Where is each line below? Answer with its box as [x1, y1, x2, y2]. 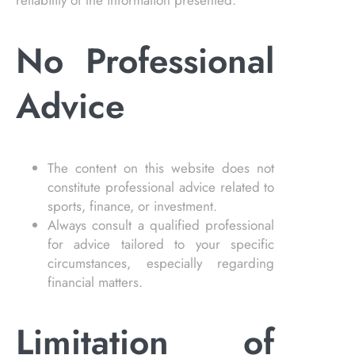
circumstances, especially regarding [48, 253, 275, 273]
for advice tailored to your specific [48, 234, 275, 254]
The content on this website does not [48, 158, 275, 177]
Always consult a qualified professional [48, 215, 275, 235]
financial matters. [48, 272, 143, 292]
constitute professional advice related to [48, 177, 275, 197]
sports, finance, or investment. [48, 196, 217, 216]
